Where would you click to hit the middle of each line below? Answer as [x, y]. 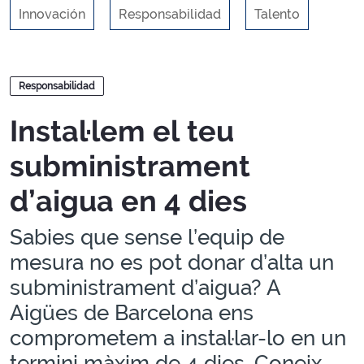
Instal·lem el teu [122, 131]
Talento [277, 14]
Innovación [52, 14]
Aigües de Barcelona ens [132, 313]
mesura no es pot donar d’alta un [172, 262]
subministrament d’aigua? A [145, 288]
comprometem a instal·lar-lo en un [178, 338]
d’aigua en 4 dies [128, 201]
